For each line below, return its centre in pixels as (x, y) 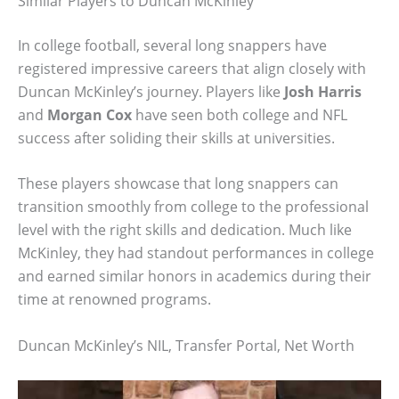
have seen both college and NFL (240, 114)
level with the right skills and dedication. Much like (185, 230)
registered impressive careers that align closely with (192, 68)
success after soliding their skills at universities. (176, 138)
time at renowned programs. (114, 300)
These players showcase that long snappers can (178, 184)
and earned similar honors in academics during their (195, 277)
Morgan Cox (90, 114)
